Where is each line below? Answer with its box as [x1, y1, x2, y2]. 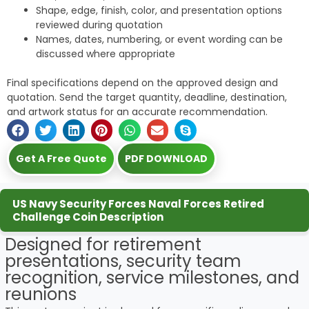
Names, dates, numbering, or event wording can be [36, 32, 283, 46]
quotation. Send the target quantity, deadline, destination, [7, 90, 287, 104]
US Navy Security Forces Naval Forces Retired [12, 196, 264, 211]
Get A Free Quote [16, 151, 107, 166]
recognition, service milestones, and [5, 266, 299, 289]
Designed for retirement [5, 232, 201, 256]
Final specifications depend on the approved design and [7, 76, 278, 90]
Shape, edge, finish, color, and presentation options [36, 3, 282, 17]
